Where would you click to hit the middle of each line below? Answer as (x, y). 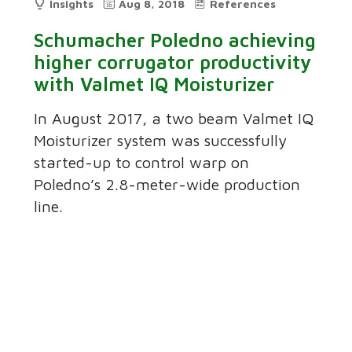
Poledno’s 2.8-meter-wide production (167, 185)
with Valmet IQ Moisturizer (154, 84)
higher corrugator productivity (173, 62)
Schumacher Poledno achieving (175, 40)
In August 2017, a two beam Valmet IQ (174, 119)
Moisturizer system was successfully (161, 141)
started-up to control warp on (142, 163)
